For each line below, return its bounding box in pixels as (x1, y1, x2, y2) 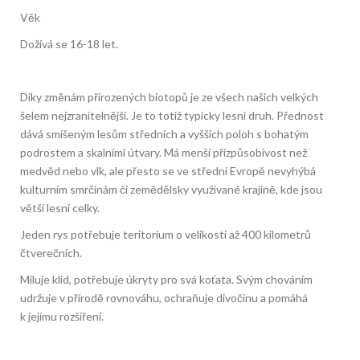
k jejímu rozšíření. (20, 309, 104, 324)
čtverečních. (20, 246, 82, 260)
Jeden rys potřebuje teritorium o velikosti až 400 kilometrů (20, 227, 311, 242)
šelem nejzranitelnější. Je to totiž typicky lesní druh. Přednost (20, 108, 324, 123)
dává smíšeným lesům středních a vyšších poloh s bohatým (20, 127, 309, 141)
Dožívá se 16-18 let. (20, 37, 118, 51)
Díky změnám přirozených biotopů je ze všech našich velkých (20, 90, 318, 104)
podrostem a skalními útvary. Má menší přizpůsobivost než (20, 145, 307, 160)
